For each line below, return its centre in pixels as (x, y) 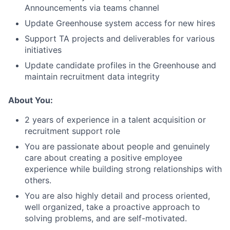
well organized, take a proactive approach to (112, 207)
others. (38, 180)
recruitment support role (72, 131)
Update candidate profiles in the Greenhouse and (120, 65)
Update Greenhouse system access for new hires (120, 23)
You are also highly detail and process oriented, (117, 196)
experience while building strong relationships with (123, 169)
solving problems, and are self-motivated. (106, 218)
